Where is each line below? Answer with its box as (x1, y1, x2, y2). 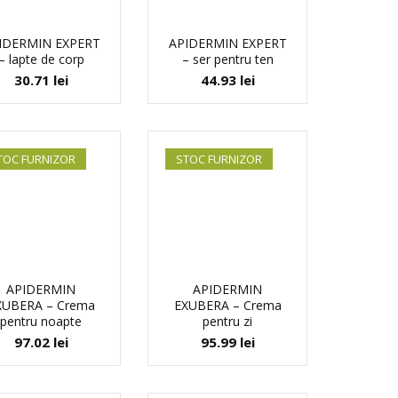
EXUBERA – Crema (173, 297, 282, 314)
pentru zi (203, 313, 252, 330)
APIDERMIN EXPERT (168, 35, 287, 52)
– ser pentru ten (181, 51, 274, 68)
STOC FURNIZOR (176, 151, 262, 167)
